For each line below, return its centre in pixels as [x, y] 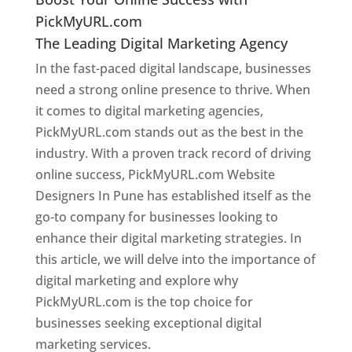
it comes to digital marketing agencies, [149, 110]
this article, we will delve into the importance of [175, 259]
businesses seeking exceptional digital [148, 323]
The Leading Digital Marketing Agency [161, 43]
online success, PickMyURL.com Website [155, 174]
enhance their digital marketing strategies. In [168, 238]
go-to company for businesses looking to [156, 216]
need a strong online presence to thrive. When [172, 89]
